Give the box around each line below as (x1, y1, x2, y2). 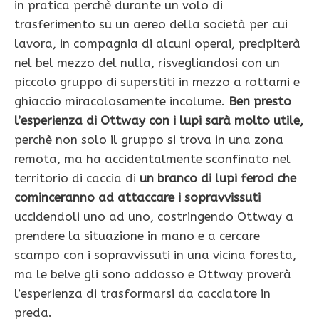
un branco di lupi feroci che (136, 170, 296, 185)
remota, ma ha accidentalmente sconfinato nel (14, 151, 291, 166)
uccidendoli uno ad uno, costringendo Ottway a (14, 209, 293, 224)
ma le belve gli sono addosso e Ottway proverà (14, 266, 291, 281)
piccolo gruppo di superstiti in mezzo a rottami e (14, 74, 300, 89)
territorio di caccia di (14, 170, 136, 185)
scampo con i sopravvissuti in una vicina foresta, (14, 247, 296, 262)
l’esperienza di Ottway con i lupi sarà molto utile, (14, 113, 303, 127)
